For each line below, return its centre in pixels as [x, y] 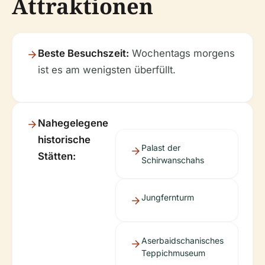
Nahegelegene [73, 123]
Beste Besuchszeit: [83, 53]
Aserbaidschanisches [182, 240]
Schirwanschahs [173, 160]
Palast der [161, 148]
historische [64, 140]
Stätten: [57, 156]
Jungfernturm [168, 197]
